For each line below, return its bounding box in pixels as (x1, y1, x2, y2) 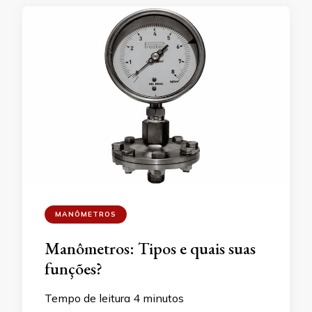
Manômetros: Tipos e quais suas (45, 237, 256, 260)
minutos (143, 291, 184, 306)
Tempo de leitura (45, 291, 130, 306)
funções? (45, 258, 102, 280)
